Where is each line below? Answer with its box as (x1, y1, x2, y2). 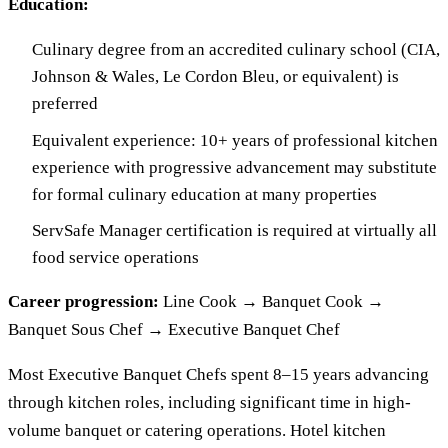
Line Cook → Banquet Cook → (159, 291, 384, 311)
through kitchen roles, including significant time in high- (8, 392, 411, 412)
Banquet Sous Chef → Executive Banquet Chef (8, 319, 340, 339)
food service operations (32, 247, 199, 267)
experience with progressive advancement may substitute (32, 157, 437, 177)
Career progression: (8, 291, 159, 311)
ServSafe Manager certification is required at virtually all (32, 220, 437, 240)
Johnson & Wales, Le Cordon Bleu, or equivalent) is (32, 67, 399, 87)
